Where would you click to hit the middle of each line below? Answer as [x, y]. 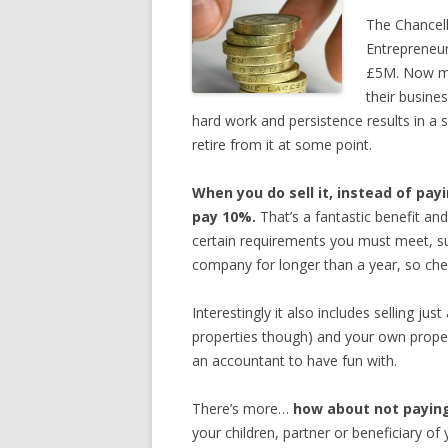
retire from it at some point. [282, 145]
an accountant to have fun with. [294, 361]
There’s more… [242, 409]
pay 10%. [224, 217]
